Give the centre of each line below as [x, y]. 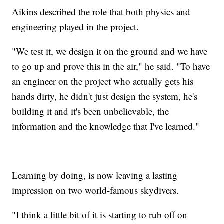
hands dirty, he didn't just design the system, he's [105, 96]
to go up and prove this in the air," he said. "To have [111, 66]
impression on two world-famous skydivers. [96, 190]
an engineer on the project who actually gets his [103, 81]
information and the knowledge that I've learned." [106, 126]
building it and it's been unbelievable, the [91, 111]
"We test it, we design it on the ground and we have [110, 51]
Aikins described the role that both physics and [101, 11]
